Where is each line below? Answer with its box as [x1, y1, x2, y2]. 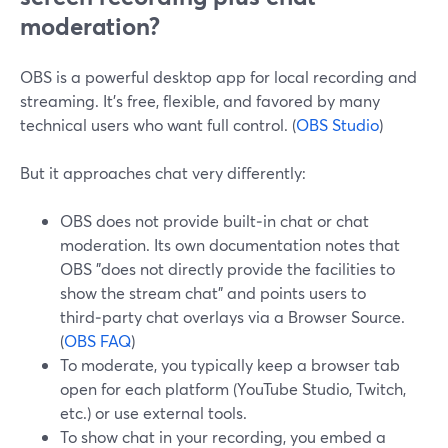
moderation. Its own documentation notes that [60, 234, 400, 255]
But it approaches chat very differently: [20, 162, 306, 183]
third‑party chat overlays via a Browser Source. [60, 306, 405, 327]
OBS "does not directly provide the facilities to [60, 258, 395, 279]
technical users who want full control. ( [20, 114, 296, 135]
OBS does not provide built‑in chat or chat [60, 210, 369, 231]
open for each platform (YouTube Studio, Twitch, [60, 378, 406, 399]
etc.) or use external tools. [60, 402, 247, 423]
